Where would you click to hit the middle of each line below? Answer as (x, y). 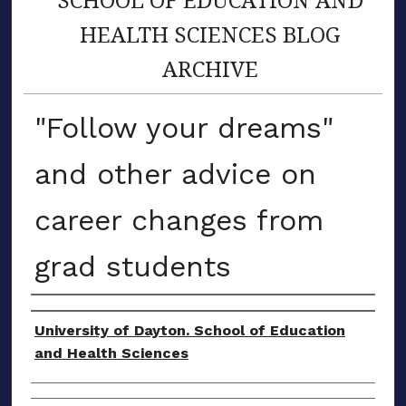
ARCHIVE (210, 68)
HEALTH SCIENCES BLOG (210, 34)
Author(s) (80, 314)
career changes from (179, 220)
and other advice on (175, 174)
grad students (132, 266)
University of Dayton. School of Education (189, 330)
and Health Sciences (111, 353)
